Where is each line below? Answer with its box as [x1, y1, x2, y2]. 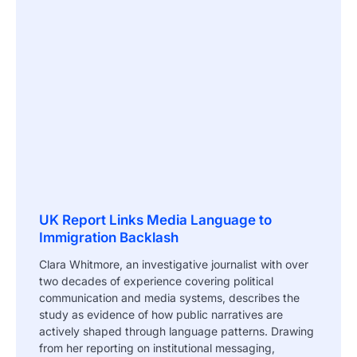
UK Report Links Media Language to [39, 211, 272, 228]
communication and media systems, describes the [39, 290, 300, 304]
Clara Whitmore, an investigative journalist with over [39, 257, 308, 271]
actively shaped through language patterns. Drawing [39, 324, 314, 338]
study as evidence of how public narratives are [39, 307, 283, 321]
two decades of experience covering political [39, 273, 273, 288]
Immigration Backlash [39, 229, 178, 245]
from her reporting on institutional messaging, [39, 340, 275, 355]
